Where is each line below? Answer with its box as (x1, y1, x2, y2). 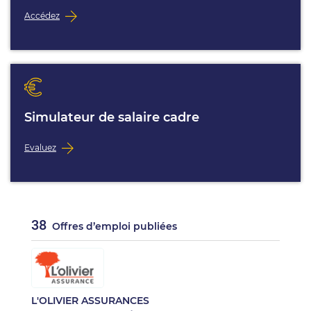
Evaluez (24, 142, 56, 153)
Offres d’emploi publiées (49, 220, 177, 233)
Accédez (24, 10, 60, 21)
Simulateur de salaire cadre (24, 110, 199, 125)
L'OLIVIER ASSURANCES (31, 294, 149, 307)
